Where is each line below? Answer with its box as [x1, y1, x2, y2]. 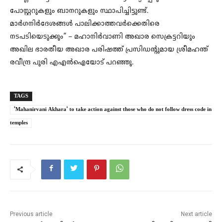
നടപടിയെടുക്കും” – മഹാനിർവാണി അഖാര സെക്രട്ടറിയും [10, 32, 195, 42]
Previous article [10, 210, 53, 218]
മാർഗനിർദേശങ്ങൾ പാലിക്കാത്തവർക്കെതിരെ [10, 19, 160, 29]
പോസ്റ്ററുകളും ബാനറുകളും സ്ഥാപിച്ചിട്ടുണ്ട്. [10, 6, 149, 16]
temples [10, 119, 28, 126]
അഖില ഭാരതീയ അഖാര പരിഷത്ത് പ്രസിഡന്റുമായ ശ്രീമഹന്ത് [10, 45, 208, 55]
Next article [180, 210, 212, 218]
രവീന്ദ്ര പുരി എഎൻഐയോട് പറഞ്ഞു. [10, 57, 134, 67]
